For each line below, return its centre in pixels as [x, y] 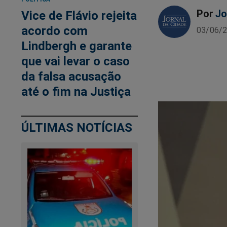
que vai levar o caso [75, 61]
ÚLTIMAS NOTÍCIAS [77, 128]
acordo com [54, 31]
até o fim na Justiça [76, 92]
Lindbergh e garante [77, 46]
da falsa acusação [71, 77]
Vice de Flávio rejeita [79, 16]
